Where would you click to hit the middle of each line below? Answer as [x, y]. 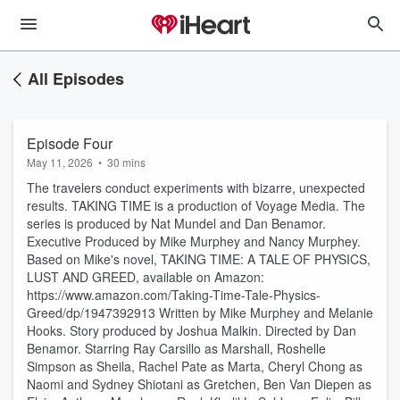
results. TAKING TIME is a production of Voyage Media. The [196, 205]
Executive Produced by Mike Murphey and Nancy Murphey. [194, 241]
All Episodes [76, 79]
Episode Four [70, 143]
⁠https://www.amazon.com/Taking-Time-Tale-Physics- [174, 295]
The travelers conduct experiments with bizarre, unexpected [196, 187]
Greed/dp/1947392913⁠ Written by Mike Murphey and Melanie [200, 312]
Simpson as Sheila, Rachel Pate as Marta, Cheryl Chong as [195, 366]
